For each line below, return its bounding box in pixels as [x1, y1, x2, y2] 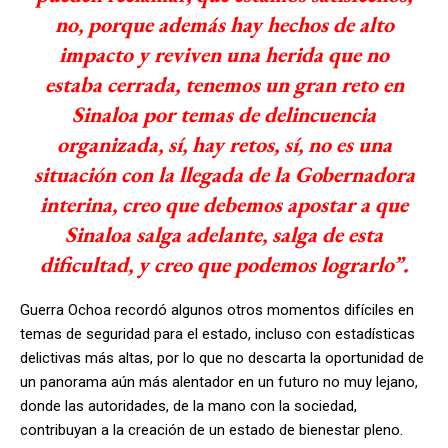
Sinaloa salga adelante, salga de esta [65, 219, 383, 249]
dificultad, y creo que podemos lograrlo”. [40, 249, 408, 279]
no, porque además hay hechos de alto [54, 9, 394, 39]
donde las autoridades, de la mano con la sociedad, [20, 396, 357, 415]
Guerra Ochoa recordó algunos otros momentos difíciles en [20, 300, 414, 319]
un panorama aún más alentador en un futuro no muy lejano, [20, 372, 418, 391]
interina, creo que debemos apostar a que [40, 189, 408, 219]
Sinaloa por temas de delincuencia [72, 99, 376, 129]
